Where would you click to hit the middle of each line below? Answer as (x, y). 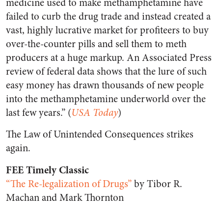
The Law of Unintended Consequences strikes (100, 134)
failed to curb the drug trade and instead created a (108, 16)
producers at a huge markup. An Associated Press (109, 58)
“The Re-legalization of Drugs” (69, 184)
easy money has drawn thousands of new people (105, 85)
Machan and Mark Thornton (65, 198)
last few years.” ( (39, 113)
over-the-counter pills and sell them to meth (96, 44)
